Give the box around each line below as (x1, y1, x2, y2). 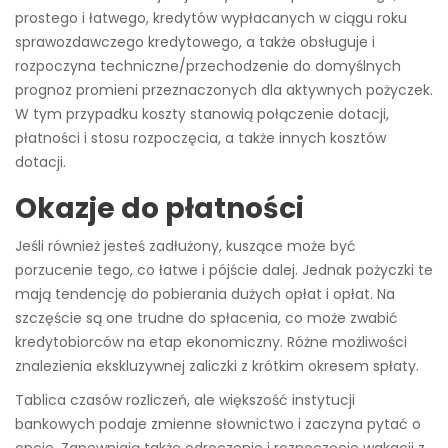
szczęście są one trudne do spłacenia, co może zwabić (15, 308, 398, 329)
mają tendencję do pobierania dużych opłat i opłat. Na (15, 284, 395, 305)
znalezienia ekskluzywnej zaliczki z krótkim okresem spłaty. (15, 356, 419, 377)
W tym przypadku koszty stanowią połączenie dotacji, (15, 104, 389, 125)
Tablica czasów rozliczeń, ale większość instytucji (15, 390, 355, 411)
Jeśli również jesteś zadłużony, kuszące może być (15, 236, 356, 257)
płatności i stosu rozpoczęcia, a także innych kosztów (15, 128, 386, 149)
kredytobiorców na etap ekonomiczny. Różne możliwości (15, 332, 407, 353)
